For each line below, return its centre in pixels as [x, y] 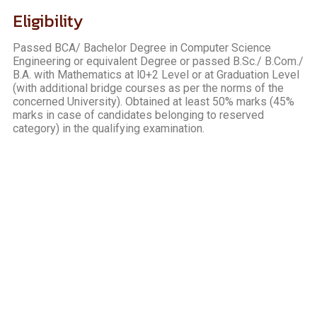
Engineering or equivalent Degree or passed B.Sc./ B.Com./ [158, 61]
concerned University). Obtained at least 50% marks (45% [154, 102]
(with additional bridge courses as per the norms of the [148, 88]
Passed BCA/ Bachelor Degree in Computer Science [142, 48]
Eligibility [48, 21]
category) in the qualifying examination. [109, 128]
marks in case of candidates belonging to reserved [138, 115]
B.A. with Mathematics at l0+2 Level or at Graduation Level [156, 75]
